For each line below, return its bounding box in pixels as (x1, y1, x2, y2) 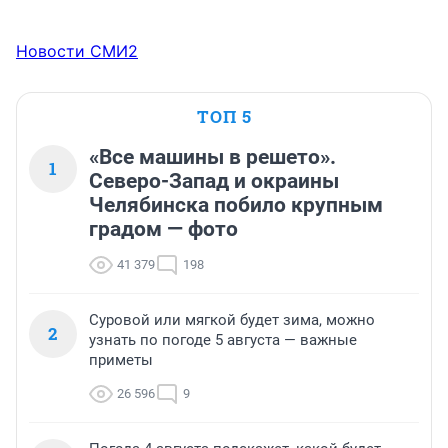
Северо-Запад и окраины (89, 169, 339, 194)
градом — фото (89, 217, 238, 242)
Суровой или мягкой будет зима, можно (89, 311, 375, 330)
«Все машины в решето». (89, 145, 336, 170)
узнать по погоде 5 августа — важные (89, 331, 357, 350)
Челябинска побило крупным (89, 193, 383, 218)
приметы (89, 351, 153, 370)
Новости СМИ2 (16, 41, 138, 62)
